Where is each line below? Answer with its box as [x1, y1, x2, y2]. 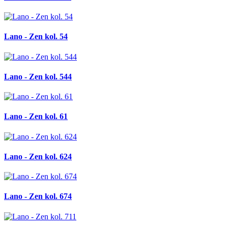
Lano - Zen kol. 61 [4, 112, 68, 121]
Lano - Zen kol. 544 [4, 72, 72, 81]
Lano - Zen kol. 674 [4, 192, 72, 201]
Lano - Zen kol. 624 [4, 152, 72, 161]
